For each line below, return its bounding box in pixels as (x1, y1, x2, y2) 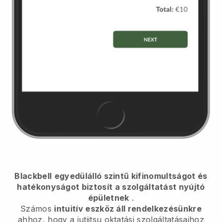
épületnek (88, 193, 129, 203)
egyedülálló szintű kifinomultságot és (54, 171, 208, 181)
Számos (20, 204, 55, 214)
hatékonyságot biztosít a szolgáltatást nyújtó (17, 182, 205, 192)
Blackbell (14, 171, 52, 181)
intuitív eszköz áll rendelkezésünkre (54, 204, 202, 214)
